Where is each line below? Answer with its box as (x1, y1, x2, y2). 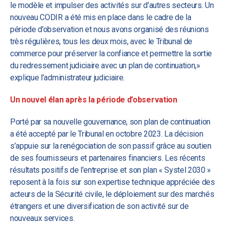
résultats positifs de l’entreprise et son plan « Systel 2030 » (10, 165, 211, 175)
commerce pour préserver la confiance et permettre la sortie (10, 49, 212, 58)
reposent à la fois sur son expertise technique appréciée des (10, 177, 215, 187)
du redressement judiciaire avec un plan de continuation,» (10, 61, 200, 70)
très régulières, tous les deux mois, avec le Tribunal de (10, 37, 193, 46)
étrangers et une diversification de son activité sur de (10, 201, 189, 211)
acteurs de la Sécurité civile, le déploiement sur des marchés (10, 189, 214, 199)
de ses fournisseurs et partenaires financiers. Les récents (10, 153, 205, 163)
